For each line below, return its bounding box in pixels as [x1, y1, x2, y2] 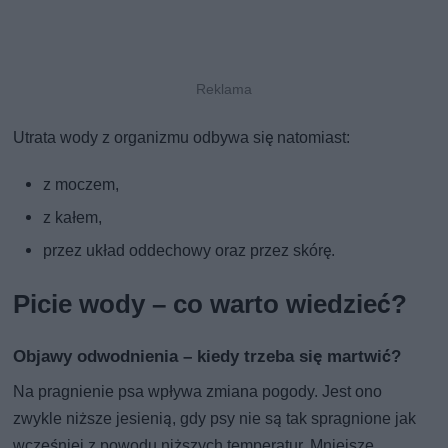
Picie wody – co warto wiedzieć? [13, 288, 408, 319]
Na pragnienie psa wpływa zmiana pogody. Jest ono [13, 381, 383, 401]
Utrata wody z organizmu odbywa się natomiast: [13, 127, 351, 147]
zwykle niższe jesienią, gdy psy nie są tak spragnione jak [13, 408, 417, 428]
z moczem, [43, 174, 120, 194]
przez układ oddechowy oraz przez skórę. [43, 240, 336, 260]
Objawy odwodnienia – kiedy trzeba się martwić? [13, 345, 402, 366]
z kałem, [43, 207, 103, 227]
